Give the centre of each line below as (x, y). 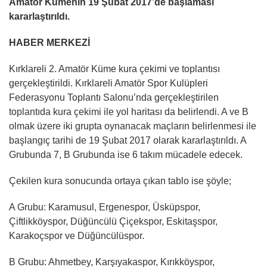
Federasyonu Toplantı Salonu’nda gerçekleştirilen (114, 97)
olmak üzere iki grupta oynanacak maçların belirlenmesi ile (133, 126)
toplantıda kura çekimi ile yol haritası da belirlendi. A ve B (129, 111)
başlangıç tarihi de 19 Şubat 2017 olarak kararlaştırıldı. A (128, 140)
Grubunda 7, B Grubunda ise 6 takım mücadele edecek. (126, 154)
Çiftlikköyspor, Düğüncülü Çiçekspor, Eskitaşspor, (113, 221)
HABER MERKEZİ (49, 42)
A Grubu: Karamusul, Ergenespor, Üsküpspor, (105, 207)
